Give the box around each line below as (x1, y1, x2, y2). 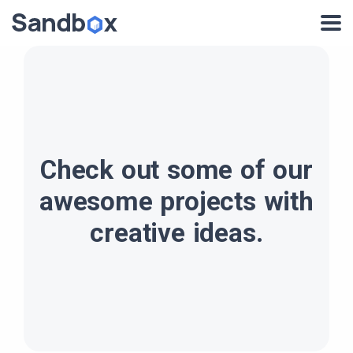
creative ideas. (90, 217, 263, 248)
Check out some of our (40, 154, 313, 185)
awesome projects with (39, 185, 314, 217)
